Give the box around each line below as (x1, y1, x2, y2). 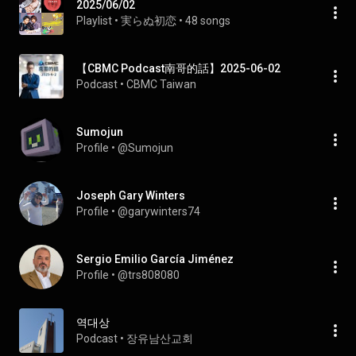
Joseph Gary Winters (76, 189, 185, 202)
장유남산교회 (126, 332, 193, 345)
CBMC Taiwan (126, 78, 196, 91)
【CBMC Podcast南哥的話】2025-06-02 (76, 62, 281, 75)
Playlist (76, 14, 112, 27)
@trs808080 (118, 269, 180, 281)
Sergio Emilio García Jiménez (76, 253, 234, 265)
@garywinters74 (118, 205, 200, 218)
